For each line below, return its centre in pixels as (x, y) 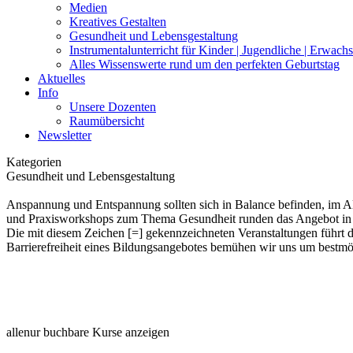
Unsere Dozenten (113, 107)
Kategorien (34, 162)
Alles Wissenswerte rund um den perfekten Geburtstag (204, 64)
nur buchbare (56, 332)
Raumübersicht (107, 121)
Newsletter (65, 135)
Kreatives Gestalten (118, 22)
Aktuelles (61, 78)
